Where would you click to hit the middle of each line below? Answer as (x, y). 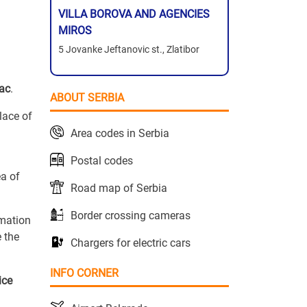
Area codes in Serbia (120, 134)
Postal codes (102, 161)
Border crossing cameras (131, 216)
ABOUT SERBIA (87, 98)
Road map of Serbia (119, 188)
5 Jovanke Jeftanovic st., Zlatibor (129, 50)
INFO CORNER (84, 273)
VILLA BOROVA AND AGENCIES (134, 14)
